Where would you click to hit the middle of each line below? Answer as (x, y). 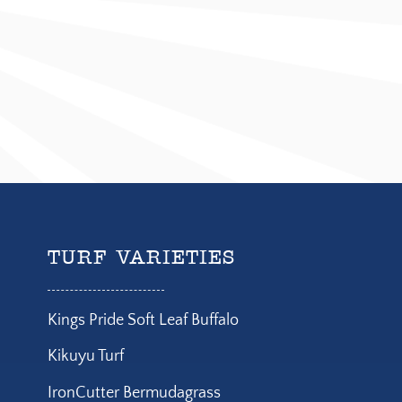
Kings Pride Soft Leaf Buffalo (143, 320)
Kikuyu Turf (85, 357)
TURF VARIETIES (141, 258)
